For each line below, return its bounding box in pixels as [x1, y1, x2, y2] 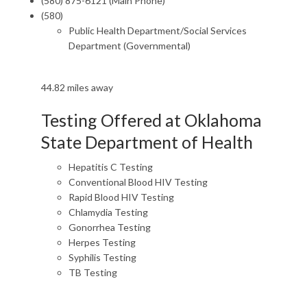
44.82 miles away [41, 82, 113, 93]
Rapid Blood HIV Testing [69, 191, 174, 203]
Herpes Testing [69, 236, 136, 248]
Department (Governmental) [69, 40, 191, 51]
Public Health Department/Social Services [69, 25, 247, 36]
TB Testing [69, 267, 117, 278]
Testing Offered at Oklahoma [41, 110, 262, 130]
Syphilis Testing [69, 251, 136, 263]
